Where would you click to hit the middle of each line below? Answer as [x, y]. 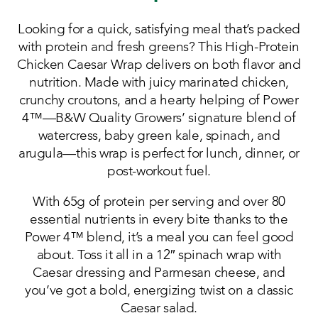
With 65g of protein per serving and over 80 [159, 203]
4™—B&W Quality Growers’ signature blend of [159, 119]
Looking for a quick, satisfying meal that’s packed [159, 30]
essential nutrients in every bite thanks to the [159, 220]
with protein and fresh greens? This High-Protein [159, 48]
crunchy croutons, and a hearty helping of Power [159, 101]
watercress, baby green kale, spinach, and [159, 136]
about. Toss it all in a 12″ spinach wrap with [159, 256]
